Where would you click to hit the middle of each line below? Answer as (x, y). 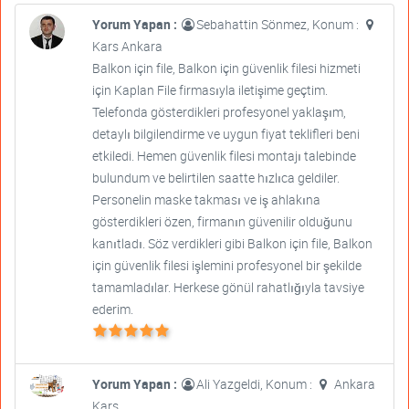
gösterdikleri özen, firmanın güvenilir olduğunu (222, 222)
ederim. (112, 309)
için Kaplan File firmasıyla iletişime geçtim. (210, 90)
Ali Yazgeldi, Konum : (255, 384)
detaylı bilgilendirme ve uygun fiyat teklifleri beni (225, 134)
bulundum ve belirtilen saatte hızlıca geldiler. (215, 178)
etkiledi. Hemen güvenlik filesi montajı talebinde (224, 156)
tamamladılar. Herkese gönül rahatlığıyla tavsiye (228, 288)
